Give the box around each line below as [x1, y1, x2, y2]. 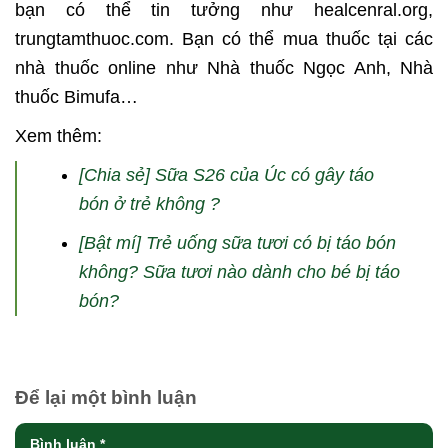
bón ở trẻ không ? [78, 193, 220, 214]
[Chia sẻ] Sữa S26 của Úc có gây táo [78, 164, 374, 185]
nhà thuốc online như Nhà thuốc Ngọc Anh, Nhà [15, 57, 433, 78]
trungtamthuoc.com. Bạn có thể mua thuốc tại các [15, 28, 433, 49]
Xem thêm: [15, 125, 102, 146]
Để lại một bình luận [15, 386, 202, 408]
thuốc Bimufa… [15, 86, 138, 107]
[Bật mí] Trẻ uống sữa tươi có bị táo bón [78, 232, 396, 253]
